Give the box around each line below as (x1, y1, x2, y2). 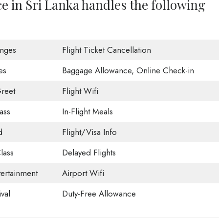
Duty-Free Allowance (62, 188, 136, 200)
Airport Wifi (62, 167, 104, 179)
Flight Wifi (62, 85, 98, 97)
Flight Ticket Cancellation (62, 44, 151, 56)
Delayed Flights (62, 147, 116, 159)
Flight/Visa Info (62, 126, 117, 138)
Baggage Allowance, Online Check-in (62, 65, 194, 77)
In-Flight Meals (62, 106, 113, 118)
